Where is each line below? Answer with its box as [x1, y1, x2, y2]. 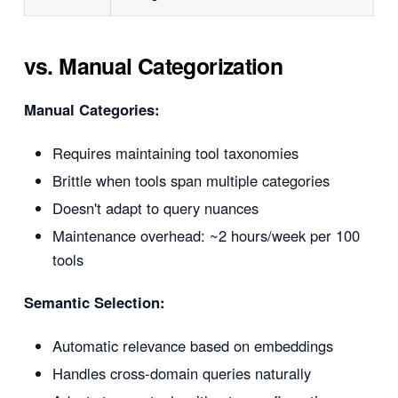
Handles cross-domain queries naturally [52, 362, 311, 384]
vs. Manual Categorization [23, 49, 283, 82]
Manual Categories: [23, 99, 160, 121]
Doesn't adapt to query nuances [52, 196, 259, 219]
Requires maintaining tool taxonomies [52, 141, 298, 163]
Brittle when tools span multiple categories [52, 169, 330, 191]
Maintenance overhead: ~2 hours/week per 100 [52, 224, 360, 246]
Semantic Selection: [23, 291, 165, 314]
